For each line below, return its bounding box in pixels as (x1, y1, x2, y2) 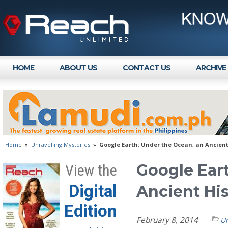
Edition (64, 201, 117, 221)
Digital (69, 181, 117, 201)
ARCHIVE (196, 63, 226, 72)
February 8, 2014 (136, 215, 212, 225)
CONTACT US (123, 63, 170, 72)
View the (65, 161, 117, 179)
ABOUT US (60, 63, 97, 72)
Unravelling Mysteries (31, 140, 90, 148)
